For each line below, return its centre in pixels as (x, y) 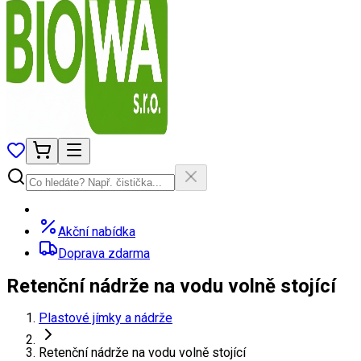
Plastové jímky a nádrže (106, 317)
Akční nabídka (97, 232)
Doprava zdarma (104, 253)
